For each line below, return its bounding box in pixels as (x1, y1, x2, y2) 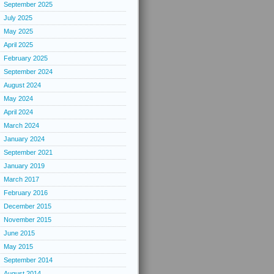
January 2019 (4, 162, 45, 169)
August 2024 (4, 81, 41, 89)
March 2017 (4, 176, 39, 183)
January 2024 (4, 135, 45, 143)
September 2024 (4, 68, 53, 75)
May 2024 (4, 95, 33, 102)
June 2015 (4, 229, 35, 237)
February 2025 (4, 54, 48, 62)
